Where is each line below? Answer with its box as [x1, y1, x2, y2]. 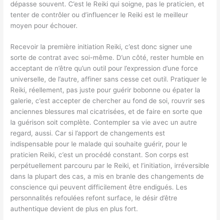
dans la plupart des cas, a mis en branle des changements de [10, 172, 204, 181]
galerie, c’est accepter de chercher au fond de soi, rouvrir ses [10, 97, 205, 105]
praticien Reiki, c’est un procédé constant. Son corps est [10, 151, 189, 159]
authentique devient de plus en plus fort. [10, 205, 138, 213]
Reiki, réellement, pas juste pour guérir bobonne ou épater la [10, 86, 201, 94]
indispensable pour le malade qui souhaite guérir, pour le [10, 140, 188, 148]
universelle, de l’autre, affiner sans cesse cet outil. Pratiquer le [10, 75, 207, 83]
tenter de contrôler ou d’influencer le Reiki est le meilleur [10, 10, 189, 19]
